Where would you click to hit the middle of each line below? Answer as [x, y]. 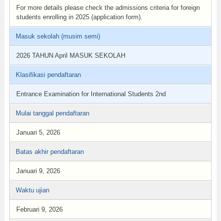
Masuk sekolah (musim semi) [58, 36]
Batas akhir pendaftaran [50, 152]
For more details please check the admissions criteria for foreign [108, 8]
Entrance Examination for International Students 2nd [91, 94]
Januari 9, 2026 [38, 171]
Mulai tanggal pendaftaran [52, 113]
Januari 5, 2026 [38, 132]
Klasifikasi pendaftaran [48, 75]
